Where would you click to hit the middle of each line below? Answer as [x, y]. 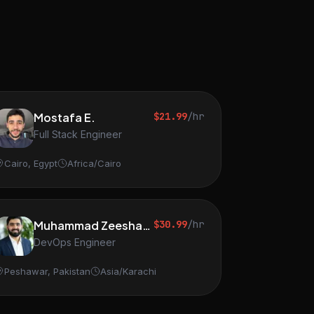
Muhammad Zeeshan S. [146, 225]
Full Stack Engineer [77, 134]
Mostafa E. [64, 117]
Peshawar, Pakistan [47, 271]
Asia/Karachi [128, 271]
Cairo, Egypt [30, 163]
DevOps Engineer [74, 242]
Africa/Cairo [94, 163]
